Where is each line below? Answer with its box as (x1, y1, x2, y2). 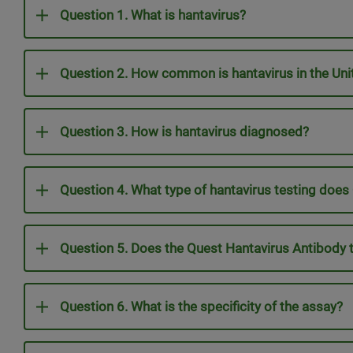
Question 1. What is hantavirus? (60, 7, 246, 23)
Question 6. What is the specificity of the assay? (60, 299, 346, 314)
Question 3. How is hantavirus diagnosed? (60, 124, 312, 139)
